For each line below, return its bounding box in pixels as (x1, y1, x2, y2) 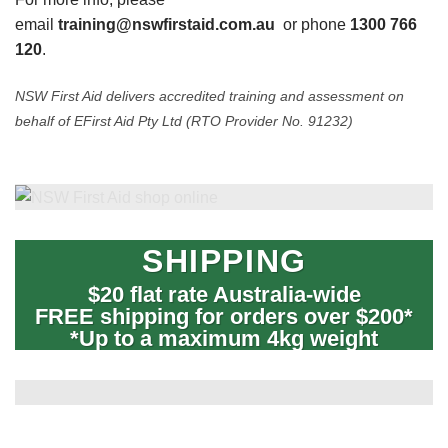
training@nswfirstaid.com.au (58, 16, 275, 33)
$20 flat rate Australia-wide (87, 281, 361, 307)
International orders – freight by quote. (102, 366, 346, 383)
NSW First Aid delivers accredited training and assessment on (15, 88, 404, 104)
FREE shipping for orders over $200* (34, 303, 413, 329)
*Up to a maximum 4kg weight (69, 325, 378, 351)
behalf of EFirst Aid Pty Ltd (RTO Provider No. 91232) (15, 113, 353, 129)
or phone (283, 16, 350, 33)
